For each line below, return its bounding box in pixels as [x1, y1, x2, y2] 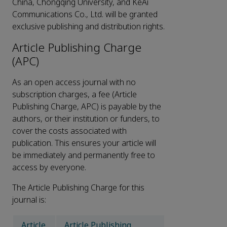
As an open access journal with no [12, 77, 136, 89]
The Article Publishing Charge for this [12, 182, 144, 194]
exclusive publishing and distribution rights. [12, 21, 165, 33]
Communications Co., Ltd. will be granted [12, 9, 158, 21]
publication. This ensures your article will [12, 137, 156, 149]
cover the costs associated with [12, 125, 127, 137]
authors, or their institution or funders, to [12, 113, 160, 125]
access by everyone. [12, 162, 86, 174]
